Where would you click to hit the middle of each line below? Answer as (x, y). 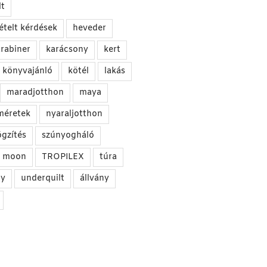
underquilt (42, 179)
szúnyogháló (68, 136)
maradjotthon (35, 93)
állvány (94, 179)
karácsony (67, 50)
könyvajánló (27, 72)
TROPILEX (63, 157)
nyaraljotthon (74, 114)
